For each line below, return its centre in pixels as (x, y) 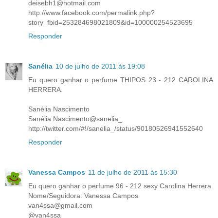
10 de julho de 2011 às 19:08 (100, 66)
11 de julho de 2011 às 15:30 (133, 173)
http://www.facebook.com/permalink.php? (91, 13)
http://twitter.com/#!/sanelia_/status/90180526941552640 (116, 129)
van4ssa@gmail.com (60, 206)
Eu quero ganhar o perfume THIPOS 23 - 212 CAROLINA (121, 80)
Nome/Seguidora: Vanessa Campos (83, 196)
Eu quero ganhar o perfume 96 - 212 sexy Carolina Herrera (120, 186)
